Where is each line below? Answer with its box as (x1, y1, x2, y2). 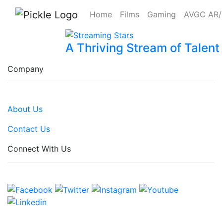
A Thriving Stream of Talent (65, 41, 220, 55)
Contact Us (7, 124, 50, 134)
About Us (7, 104, 43, 114)
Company (7, 64, 44, 74)
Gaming (147, 9, 176, 19)
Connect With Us (7, 144, 71, 154)
